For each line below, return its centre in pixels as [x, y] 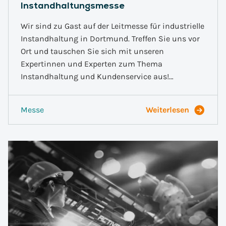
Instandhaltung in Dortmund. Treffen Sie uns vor [110, 39]
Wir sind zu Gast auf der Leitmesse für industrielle [112, 26]
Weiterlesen [167, 110]
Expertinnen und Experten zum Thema [92, 64]
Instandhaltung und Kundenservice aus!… [97, 76]
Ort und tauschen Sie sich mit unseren [92, 51]
